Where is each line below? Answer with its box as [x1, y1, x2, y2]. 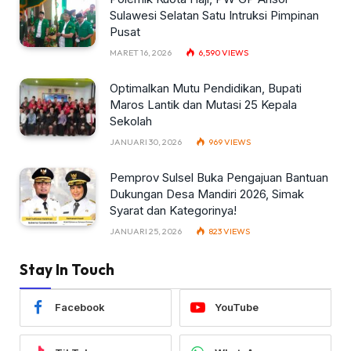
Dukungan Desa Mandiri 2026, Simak [110, 186, 304, 201]
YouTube [215, 301, 259, 314]
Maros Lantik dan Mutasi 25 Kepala [110, 96, 297, 112]
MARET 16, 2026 [110, 46, 172, 58]
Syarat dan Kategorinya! [110, 202, 237, 218]
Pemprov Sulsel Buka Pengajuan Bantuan [110, 169, 328, 185]
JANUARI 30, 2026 [110, 136, 182, 147]
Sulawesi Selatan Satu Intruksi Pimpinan [110, 7, 319, 23]
